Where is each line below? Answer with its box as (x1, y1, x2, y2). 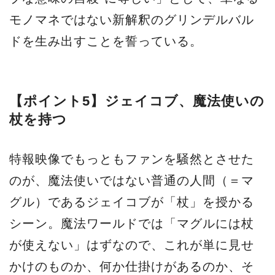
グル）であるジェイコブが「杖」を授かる (9, 195, 254, 209)
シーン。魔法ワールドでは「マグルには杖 (9, 217, 254, 230)
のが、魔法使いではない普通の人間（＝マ (9, 174, 254, 187)
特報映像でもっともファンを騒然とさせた (9, 152, 254, 166)
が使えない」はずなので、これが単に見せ (9, 238, 254, 252)
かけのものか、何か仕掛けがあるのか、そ (9, 260, 254, 273)
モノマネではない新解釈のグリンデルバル (9, 13, 254, 26)
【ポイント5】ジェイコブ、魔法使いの (9, 93, 265, 109)
